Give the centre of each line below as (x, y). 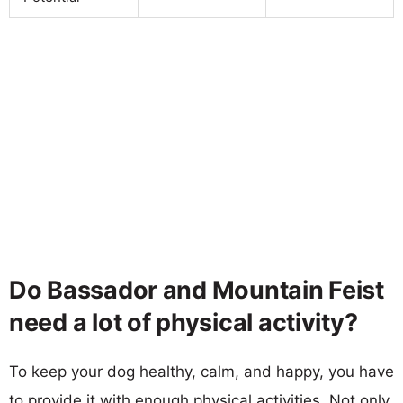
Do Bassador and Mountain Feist (197, 290)
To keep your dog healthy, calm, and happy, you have (201, 371)
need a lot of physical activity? (184, 322)
